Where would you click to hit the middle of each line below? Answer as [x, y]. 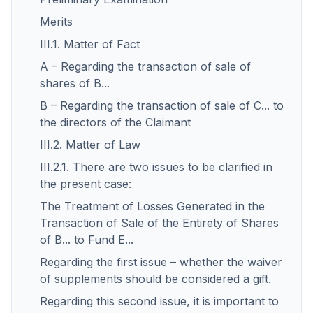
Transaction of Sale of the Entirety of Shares [159, 223]
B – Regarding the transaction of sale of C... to [162, 105]
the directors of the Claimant [115, 122]
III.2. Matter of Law [90, 145]
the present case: [86, 184]
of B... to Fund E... [87, 240]
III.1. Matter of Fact [90, 44]
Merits [56, 22]
